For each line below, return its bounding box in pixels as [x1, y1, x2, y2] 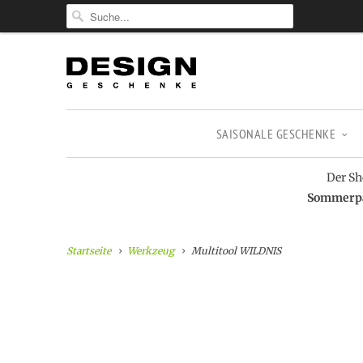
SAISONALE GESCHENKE [216, 126, 336, 142]
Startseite [66, 245, 111, 257]
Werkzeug [127, 245, 175, 257]
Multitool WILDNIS [188, 245, 281, 257]
